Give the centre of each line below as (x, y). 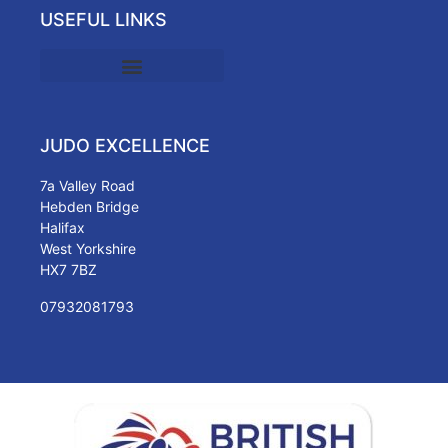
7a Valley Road (87, 186)
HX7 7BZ (68, 270)
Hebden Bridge (89, 207)
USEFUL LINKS (103, 20)
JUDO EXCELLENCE (125, 146)
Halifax (62, 228)
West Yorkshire (88, 249)
